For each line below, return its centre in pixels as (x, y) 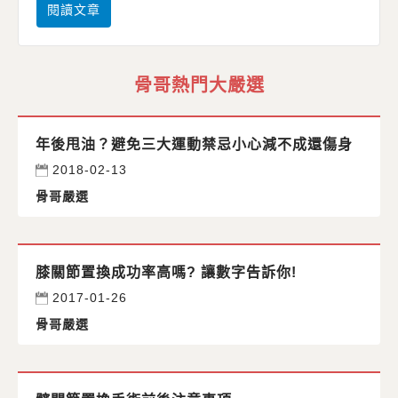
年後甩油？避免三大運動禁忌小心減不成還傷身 (194, 145)
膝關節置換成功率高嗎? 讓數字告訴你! (166, 273)
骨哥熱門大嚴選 (199, 86)
